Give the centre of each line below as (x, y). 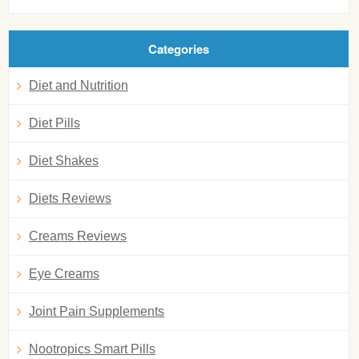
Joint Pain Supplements (97, 311)
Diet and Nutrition (79, 85)
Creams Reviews (78, 236)
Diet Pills (54, 123)
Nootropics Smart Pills (92, 349)
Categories (178, 49)
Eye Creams (64, 274)
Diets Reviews (70, 198)
